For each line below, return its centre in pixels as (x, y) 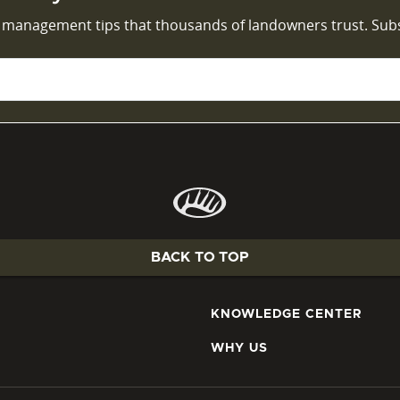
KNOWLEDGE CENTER (287, 314)
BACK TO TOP (200, 258)
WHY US (239, 348)
